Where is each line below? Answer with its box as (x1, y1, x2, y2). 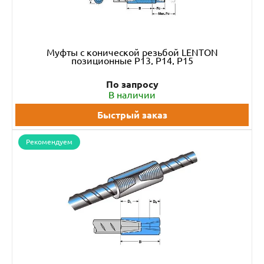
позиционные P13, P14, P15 (71, 55, 193, 66)
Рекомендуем (26, 138, 72, 146)
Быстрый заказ (97, 110, 167, 120)
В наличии (108, 90, 156, 100)
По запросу (105, 79, 159, 90)
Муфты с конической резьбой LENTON (46, 47, 218, 58)
